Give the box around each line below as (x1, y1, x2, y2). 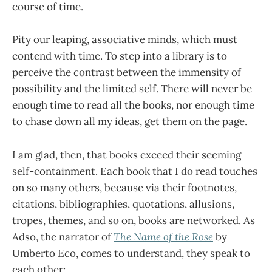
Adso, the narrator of (12, 229, 114, 243)
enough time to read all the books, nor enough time (12, 98, 254, 112)
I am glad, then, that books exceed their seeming (12, 148, 241, 161)
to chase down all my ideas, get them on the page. (12, 115, 247, 129)
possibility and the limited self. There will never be (12, 82, 252, 96)
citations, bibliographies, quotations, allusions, (12, 197, 234, 211)
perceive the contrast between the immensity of (12, 66, 241, 80)
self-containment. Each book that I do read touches (12, 164, 257, 178)
